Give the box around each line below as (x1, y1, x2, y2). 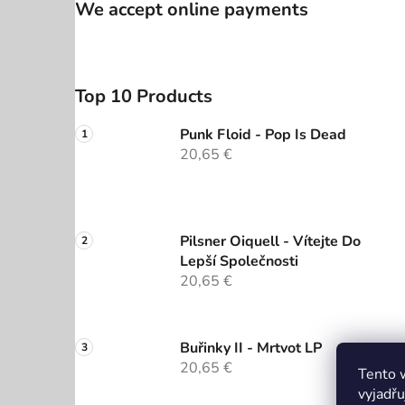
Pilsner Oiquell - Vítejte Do (180, 231, 361, 252)
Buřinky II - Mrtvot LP (180, 338, 322, 359)
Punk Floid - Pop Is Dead (180, 125, 346, 146)
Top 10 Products (75, 84, 212, 109)
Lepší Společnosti (180, 251, 298, 272)
